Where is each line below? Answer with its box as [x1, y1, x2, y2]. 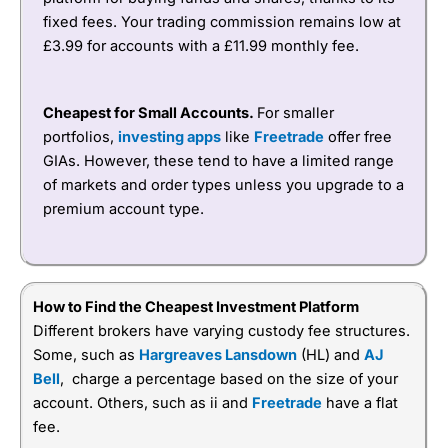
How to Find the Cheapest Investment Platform [33, 298, 359, 317]
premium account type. [43, 200, 204, 219]
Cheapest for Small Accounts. [43, 104, 257, 123]
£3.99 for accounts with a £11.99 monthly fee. [43, 36, 359, 55]
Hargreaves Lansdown [139, 346, 297, 365]
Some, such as [33, 346, 139, 365]
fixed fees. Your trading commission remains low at [43, 12, 401, 31]
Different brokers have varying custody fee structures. [33, 322, 410, 341]
